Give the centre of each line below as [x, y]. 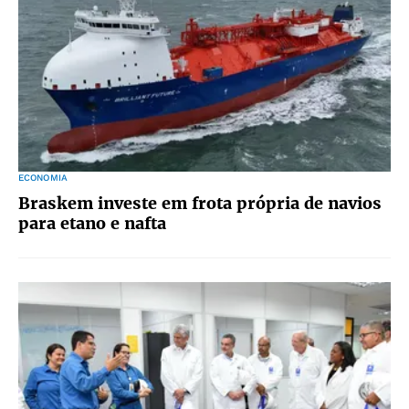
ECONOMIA [43, 178]
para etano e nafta [92, 223]
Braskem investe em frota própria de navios [200, 203]
